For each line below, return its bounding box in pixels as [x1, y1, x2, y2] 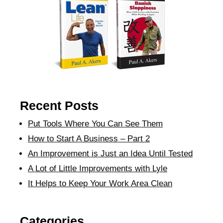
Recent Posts [20, 99, 99, 112]
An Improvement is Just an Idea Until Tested [28, 149, 193, 158]
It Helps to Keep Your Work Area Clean [28, 179, 172, 188]
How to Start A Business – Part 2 [28, 134, 150, 143]
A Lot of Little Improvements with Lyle [28, 164, 167, 173]
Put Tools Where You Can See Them [28, 119, 163, 128]
